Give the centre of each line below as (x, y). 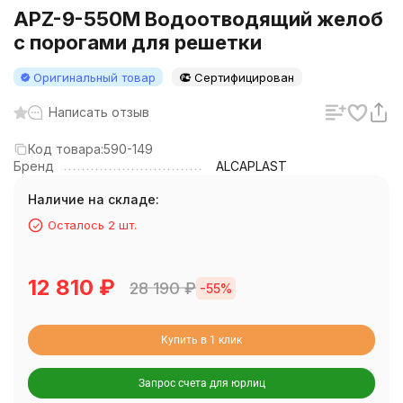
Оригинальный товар (94, 77)
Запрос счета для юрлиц (201, 384)
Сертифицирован (244, 77)
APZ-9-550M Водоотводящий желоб (198, 19)
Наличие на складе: (94, 199)
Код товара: (66, 149)
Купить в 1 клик (201, 340)
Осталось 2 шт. (92, 225)
